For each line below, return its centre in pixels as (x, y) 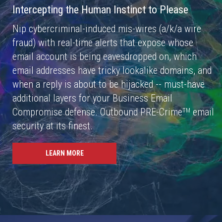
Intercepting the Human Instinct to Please (100, 10)
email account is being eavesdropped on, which (105, 56)
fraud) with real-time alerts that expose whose (103, 43)
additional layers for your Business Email (92, 98)
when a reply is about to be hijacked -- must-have (109, 84)
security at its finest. (53, 126)
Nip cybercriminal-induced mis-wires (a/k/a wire (107, 29)
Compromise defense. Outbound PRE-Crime (97, 112)
